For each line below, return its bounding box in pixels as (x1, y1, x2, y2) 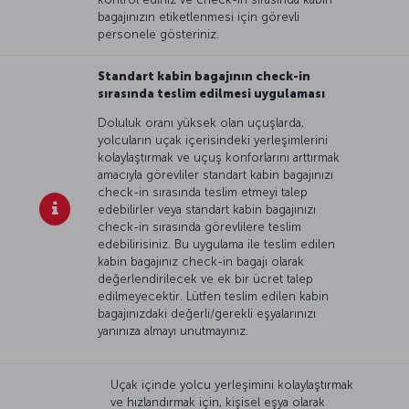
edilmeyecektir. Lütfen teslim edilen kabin (98, 288, 329, 303)
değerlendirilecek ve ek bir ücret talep (98, 271, 313, 286)
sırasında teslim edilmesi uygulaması (98, 86, 325, 100)
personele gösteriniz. (98, 26, 219, 41)
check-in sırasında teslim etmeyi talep (98, 184, 308, 199)
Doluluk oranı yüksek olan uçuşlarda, (98, 115, 304, 130)
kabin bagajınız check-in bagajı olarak (98, 254, 304, 268)
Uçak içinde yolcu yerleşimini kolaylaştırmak (110, 377, 354, 392)
